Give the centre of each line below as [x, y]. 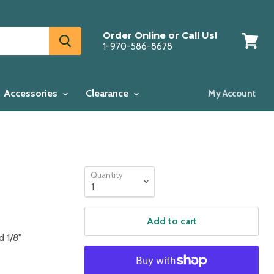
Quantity [107, 175]
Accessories [32, 93]
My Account [232, 94]
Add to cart [172, 221]
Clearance [108, 93]
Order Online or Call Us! [160, 35]
